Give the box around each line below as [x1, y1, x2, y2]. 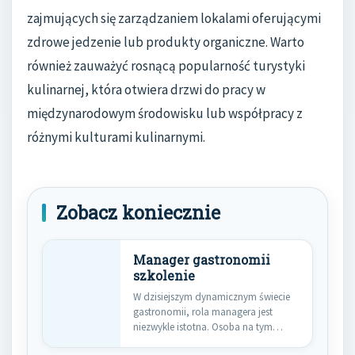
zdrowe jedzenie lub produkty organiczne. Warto [27, 33, 304, 52]
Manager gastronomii [133, 252, 270, 269]
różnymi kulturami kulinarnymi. [27, 128, 205, 147]
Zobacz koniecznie [56, 200, 220, 225]
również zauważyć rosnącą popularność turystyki [27, 57, 305, 75]
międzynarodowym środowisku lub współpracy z [27, 105, 303, 123]
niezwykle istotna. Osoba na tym [133, 320, 273, 334]
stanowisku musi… [133, 335, 215, 349]
